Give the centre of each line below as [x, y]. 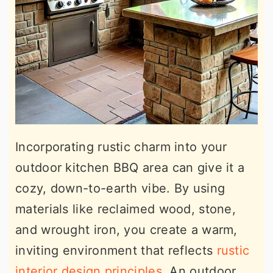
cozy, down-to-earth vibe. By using [120, 188]
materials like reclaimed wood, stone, [126, 209]
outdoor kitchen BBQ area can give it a [130, 168]
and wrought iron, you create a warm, [126, 230]
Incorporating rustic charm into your [121, 147]
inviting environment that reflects [114, 250]
